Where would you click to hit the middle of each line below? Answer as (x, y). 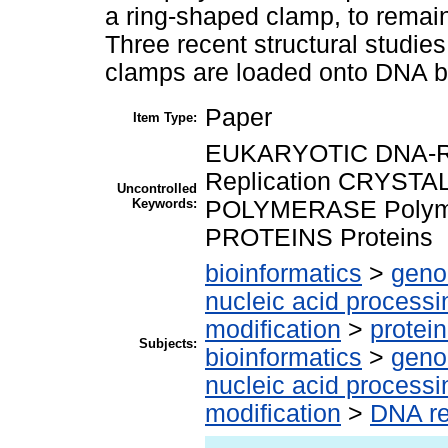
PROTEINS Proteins (319, 238)
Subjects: (168, 344)
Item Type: (165, 118)
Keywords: (164, 204)
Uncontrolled (157, 189)
